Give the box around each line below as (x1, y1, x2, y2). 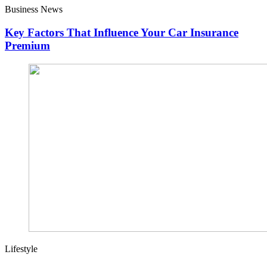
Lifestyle (5, 243, 38, 254)
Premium (5, 39, 50, 52)
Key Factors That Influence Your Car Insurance (5, 26, 238, 39)
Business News (5, 4, 63, 15)
